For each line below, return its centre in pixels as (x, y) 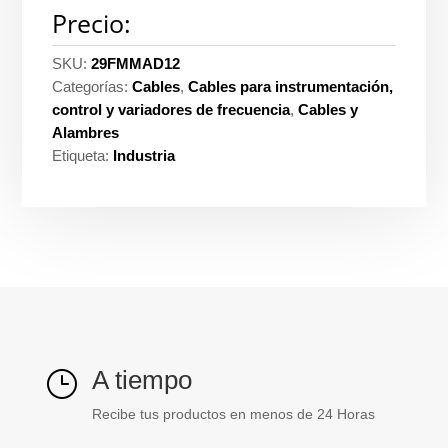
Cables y (328, 109)
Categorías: (92, 86)
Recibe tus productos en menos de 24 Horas (233, 414)
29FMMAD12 (136, 63)
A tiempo (141, 380)
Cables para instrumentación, (291, 86)
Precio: (92, 23)
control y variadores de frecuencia (171, 109)
